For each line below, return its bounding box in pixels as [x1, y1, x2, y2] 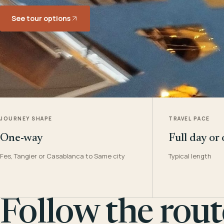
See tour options [11, 13, 70, 23]
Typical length [168, 151, 212, 160]
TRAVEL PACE [168, 115, 210, 122]
